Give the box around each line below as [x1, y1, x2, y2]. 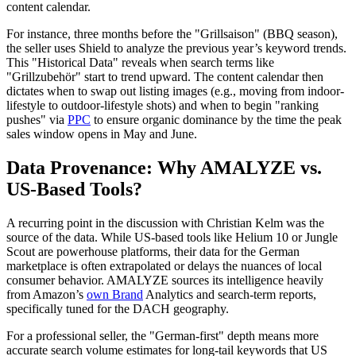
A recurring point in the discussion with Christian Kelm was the [6, 215, 324, 230]
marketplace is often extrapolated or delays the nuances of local [6, 258, 322, 273]
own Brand [87, 287, 143, 301]
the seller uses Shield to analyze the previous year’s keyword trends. [6, 41, 346, 55]
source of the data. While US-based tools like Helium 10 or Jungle [6, 230, 338, 244]
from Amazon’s [6, 287, 87, 301]
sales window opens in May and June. [6, 126, 197, 141]
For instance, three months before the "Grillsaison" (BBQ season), [6, 26, 338, 41]
